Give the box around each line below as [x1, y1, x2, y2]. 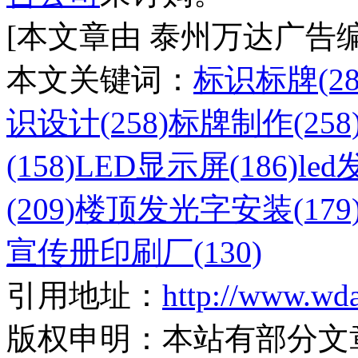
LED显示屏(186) [75, 148, 298, 183]
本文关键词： [6, 62, 193, 97]
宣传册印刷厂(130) [6, 234, 262, 269]
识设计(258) [6, 105, 169, 140]
